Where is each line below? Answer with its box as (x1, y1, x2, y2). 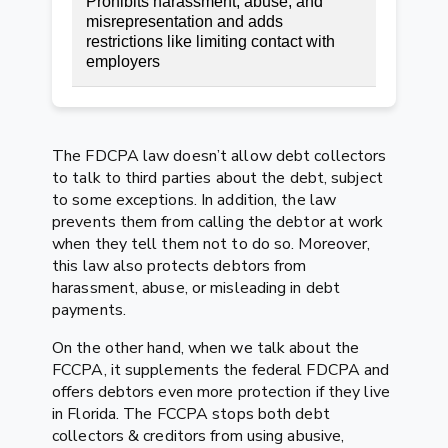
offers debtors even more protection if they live (52, 380, 390, 403)
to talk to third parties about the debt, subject (52, 166, 383, 189)
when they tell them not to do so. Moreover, (52, 232, 371, 255)
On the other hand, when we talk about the (52, 336, 360, 359)
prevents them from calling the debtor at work (52, 210, 384, 233)
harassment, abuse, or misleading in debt (52, 276, 341, 299)
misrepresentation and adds (86, 12, 283, 30)
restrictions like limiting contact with (86, 32, 335, 50)
